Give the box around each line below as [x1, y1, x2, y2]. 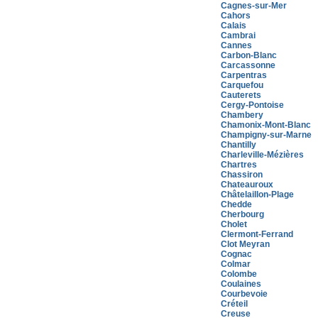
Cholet [221, 219, 247, 229]
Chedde [221, 199, 252, 209]
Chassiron [221, 170, 263, 180]
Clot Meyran [221, 239, 270, 249]
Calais [221, 21, 246, 31]
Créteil [221, 299, 248, 309]
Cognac [221, 249, 252, 259]
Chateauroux [221, 180, 273, 190]
